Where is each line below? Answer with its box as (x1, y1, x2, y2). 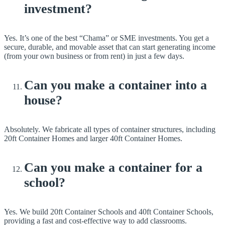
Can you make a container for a (24, 160, 202, 175)
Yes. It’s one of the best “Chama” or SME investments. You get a (4, 34, 209, 43)
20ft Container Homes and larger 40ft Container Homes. (4, 134, 182, 143)
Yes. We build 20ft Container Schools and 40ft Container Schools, (4, 207, 213, 216)
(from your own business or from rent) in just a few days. (4, 52, 184, 61)
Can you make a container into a (24, 78, 207, 93)
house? (24, 93, 62, 108)
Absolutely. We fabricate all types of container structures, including (4, 125, 215, 134)
